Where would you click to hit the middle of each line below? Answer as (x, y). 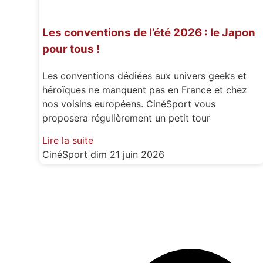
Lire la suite (68, 141)
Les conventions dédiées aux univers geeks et (145, 76)
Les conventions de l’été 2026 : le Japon (149, 33)
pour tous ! (71, 49)
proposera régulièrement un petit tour (127, 118)
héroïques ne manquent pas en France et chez (145, 90)
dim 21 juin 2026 (128, 155)
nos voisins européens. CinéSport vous (129, 104)
